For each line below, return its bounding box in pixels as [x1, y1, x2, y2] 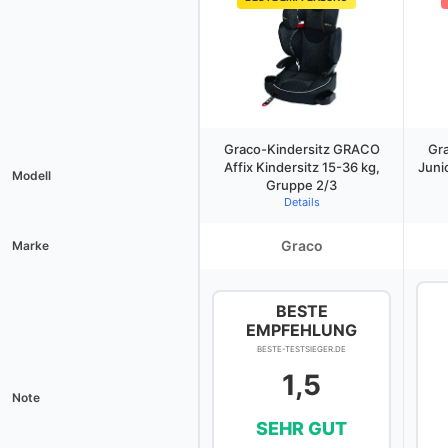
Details [283, 195, 320, 209]
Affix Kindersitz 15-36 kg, [223, 159, 380, 175]
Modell [12, 168, 51, 183]
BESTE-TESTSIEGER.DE [257, 344, 346, 354]
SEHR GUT [256, 418, 347, 439]
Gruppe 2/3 [266, 177, 337, 193]
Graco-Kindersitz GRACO [223, 141, 380, 157]
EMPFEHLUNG [246, 320, 357, 340]
